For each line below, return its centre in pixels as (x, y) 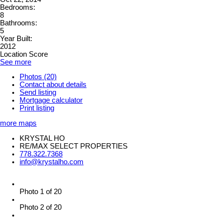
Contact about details (53, 85)
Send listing (38, 93)
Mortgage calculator (51, 100)
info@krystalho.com (52, 162)
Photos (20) (38, 77)
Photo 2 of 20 (41, 208)
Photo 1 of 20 (41, 192)
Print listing (37, 108)
